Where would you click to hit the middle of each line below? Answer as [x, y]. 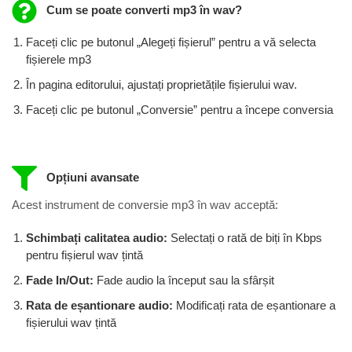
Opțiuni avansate [91, 177]
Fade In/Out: [61, 280]
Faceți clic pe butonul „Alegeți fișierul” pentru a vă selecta [171, 42]
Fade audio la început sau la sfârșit [185, 280]
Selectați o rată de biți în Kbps [246, 238]
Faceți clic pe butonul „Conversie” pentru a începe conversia [180, 109]
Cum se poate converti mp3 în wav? [142, 10]
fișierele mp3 [59, 59]
